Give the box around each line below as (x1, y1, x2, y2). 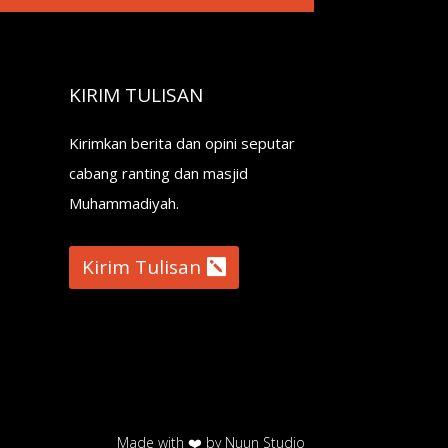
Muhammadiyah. (68, 192, 179, 213)
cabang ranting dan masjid (68, 162, 248, 183)
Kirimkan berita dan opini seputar (68, 132, 295, 153)
